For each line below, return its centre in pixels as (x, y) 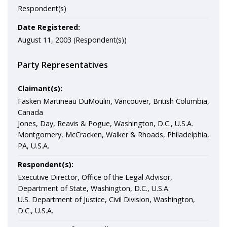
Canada (30, 112)
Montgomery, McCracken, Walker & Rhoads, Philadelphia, (113, 135)
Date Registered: (49, 27)
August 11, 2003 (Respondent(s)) (72, 40)
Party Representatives (63, 65)
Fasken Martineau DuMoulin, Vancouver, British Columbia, (113, 101)
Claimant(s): (40, 88)
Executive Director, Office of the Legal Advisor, (95, 177)
